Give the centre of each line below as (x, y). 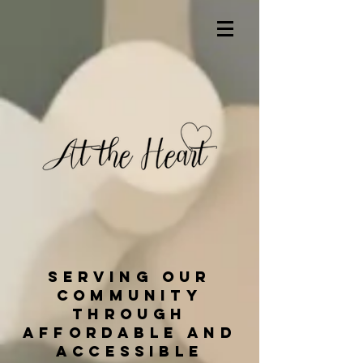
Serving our (130, 277)
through (130, 314)
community (130, 295)
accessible (130, 351)
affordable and (130, 333)
